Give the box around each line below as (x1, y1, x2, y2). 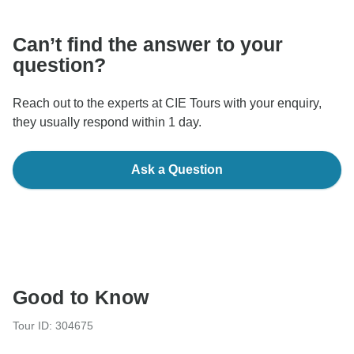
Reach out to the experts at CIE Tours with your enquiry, (13, 96, 322, 111)
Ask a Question (131, 163, 223, 177)
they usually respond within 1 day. (13, 115, 201, 130)
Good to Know (13, 286, 149, 309)
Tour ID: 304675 (13, 319, 93, 333)
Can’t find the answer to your (13, 33, 283, 56)
